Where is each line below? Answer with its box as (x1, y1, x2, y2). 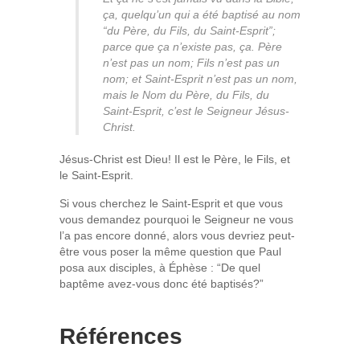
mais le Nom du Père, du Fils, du (103, 88, 269, 101)
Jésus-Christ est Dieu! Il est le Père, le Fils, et (59, 153, 290, 166)
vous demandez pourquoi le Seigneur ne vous (59, 213, 293, 226)
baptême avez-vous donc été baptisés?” (59, 277, 264, 290)
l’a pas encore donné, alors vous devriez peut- (59, 229, 295, 242)
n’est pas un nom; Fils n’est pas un (103, 56, 280, 69)
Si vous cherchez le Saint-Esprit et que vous (59, 197, 283, 210)
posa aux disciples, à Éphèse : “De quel (59, 261, 260, 274)
